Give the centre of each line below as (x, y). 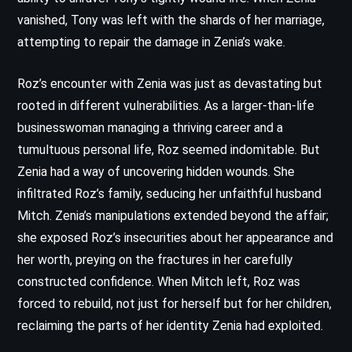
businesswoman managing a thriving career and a (150, 127)
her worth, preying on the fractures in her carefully (155, 259)
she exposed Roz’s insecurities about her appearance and (175, 237)
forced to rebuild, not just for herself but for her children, (174, 303)
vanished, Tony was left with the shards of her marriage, (171, 20)
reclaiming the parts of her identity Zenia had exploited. (170, 325)
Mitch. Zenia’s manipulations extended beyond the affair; (173, 215)
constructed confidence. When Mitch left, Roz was (159, 281)
